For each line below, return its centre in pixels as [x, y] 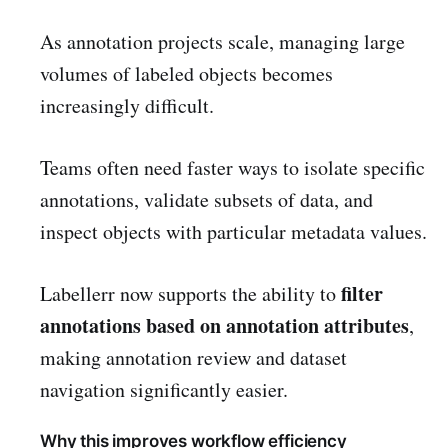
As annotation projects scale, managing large [222, 42]
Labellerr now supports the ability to [190, 294]
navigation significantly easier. [164, 390]
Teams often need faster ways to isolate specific [232, 168]
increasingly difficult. [127, 106]
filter [362, 294]
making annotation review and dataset [193, 358]
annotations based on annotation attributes [224, 326]
